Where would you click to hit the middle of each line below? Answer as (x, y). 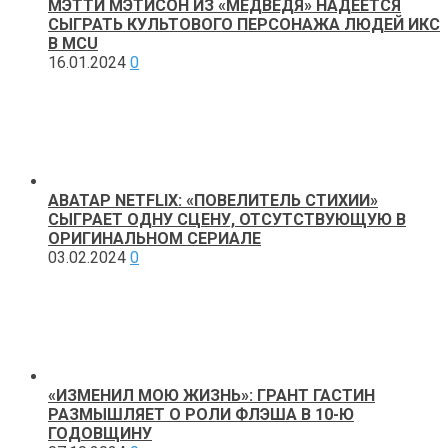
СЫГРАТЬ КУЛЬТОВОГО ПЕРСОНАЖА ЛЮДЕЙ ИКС (244, 25)
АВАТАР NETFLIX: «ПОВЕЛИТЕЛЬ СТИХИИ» (213, 201)
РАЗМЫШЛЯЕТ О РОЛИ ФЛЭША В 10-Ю (201, 415)
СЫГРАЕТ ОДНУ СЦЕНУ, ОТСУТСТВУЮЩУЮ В (227, 220)
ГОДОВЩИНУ (100, 434)
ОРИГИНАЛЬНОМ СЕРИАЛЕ (154, 239)
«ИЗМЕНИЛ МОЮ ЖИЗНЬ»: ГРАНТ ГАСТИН (211, 396)
